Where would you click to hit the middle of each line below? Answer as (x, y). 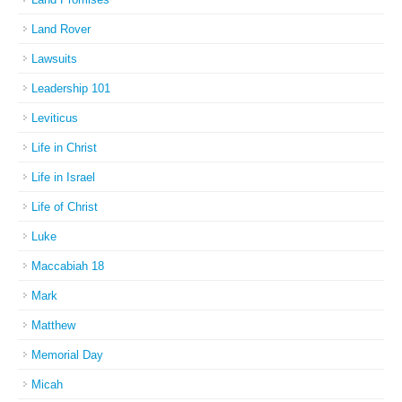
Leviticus (55, 118)
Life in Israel (63, 177)
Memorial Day (67, 355)
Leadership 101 (71, 88)
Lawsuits (54, 59)
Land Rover (61, 29)
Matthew (53, 325)
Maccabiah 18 (68, 266)
